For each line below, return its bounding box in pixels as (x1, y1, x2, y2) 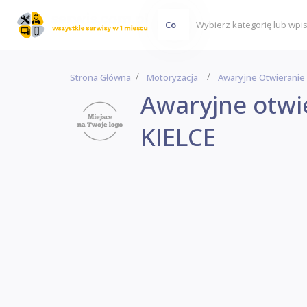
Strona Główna (70, 71, 131, 84)
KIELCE (140, 120, 216, 153)
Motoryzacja (147, 71, 198, 84)
